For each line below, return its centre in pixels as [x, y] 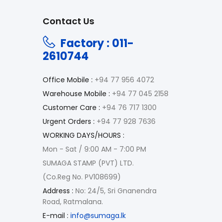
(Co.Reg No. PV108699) [82, 177]
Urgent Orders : [69, 121]
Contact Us [68, 21]
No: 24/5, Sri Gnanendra [115, 191]
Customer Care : [71, 107]
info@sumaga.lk [98, 215]
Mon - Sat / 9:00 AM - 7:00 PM [94, 149]
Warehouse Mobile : [76, 93]
